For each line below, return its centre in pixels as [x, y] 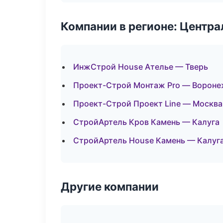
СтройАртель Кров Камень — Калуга [146, 122]
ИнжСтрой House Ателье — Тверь [141, 67]
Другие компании [110, 186]
